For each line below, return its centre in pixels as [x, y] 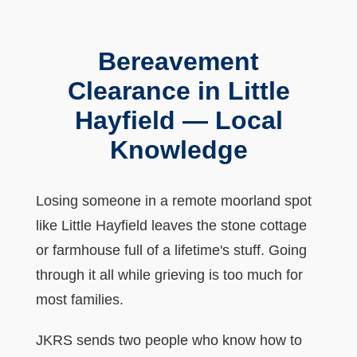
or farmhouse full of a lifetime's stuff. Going [171, 250]
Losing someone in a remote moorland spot [173, 200]
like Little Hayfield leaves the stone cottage [171, 225]
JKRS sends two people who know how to [169, 340]
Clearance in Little [178, 90]
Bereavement [178, 61]
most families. [79, 299]
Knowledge [178, 149]
